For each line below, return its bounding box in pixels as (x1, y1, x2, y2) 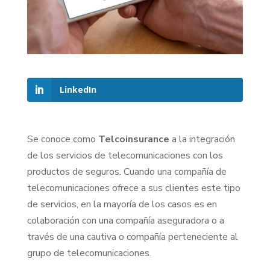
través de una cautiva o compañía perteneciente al (27, 230, 238, 243)
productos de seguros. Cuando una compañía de (27, 165, 227, 178)
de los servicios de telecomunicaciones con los (27, 148, 223, 162)
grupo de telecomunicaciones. (27, 246, 151, 260)
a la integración (169, 132, 235, 146)
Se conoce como (27, 132, 98, 146)
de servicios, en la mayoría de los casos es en (27, 197, 217, 211)
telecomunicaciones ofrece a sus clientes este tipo (27, 181, 240, 195)
